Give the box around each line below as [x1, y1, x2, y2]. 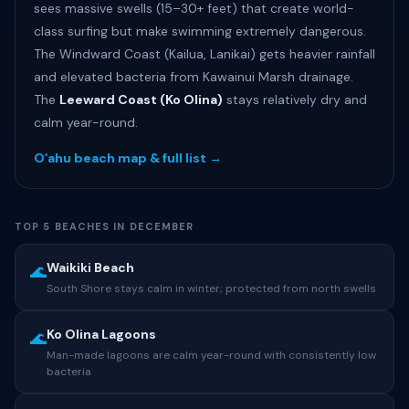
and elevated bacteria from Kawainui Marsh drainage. [34, 68, 353, 85]
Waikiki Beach [47, 259, 134, 276]
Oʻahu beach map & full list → [34, 150, 222, 166]
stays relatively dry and [223, 91, 367, 108]
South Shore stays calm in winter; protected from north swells [47, 281, 376, 296]
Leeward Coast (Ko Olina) [59, 91, 223, 108]
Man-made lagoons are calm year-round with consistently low [47, 348, 376, 362]
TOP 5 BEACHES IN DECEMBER [15, 220, 194, 233]
